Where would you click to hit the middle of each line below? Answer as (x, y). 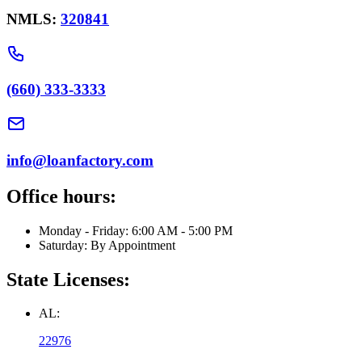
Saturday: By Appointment (107, 245)
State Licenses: (68, 279)
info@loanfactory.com (80, 160)
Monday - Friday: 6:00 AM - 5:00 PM (136, 230)
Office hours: (61, 196)
